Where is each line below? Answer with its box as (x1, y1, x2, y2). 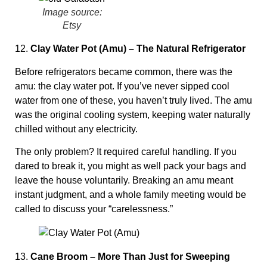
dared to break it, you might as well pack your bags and (15, 160, 246, 171)
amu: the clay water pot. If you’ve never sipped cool (15, 80, 229, 91)
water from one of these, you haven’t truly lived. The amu (15, 95, 252, 105)
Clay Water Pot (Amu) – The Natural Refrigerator (30, 44, 246, 54)
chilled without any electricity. (15, 123, 142, 134)
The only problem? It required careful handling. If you (15, 146, 237, 157)
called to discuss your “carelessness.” (15, 203, 178, 214)
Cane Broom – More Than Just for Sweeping (30, 251, 230, 262)
